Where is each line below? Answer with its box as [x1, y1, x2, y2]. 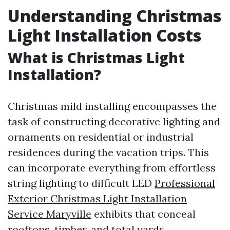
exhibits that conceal [91, 207, 196, 220]
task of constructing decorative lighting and [8, 115, 220, 128]
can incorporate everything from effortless [8, 161, 216, 174]
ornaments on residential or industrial [8, 130, 194, 143]
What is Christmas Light [8, 48, 185, 67]
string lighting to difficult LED [8, 177, 155, 189]
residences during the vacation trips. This [8, 146, 209, 159]
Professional [155, 177, 215, 189]
